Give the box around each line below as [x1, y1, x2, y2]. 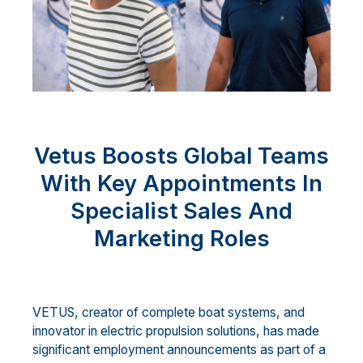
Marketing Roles [93, 224, 270, 253]
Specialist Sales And [70, 197, 293, 225]
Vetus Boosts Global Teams [34, 142, 329, 170]
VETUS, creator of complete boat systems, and [32, 305, 305, 321]
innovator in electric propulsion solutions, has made [32, 323, 319, 340]
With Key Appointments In [41, 169, 322, 198]
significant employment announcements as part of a [32, 342, 326, 358]
